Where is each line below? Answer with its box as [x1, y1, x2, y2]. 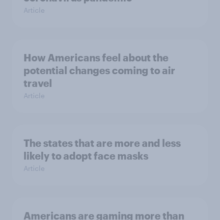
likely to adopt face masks [24, 150, 148, 162]
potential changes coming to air [24, 64, 175, 77]
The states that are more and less [24, 137, 181, 149]
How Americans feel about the [24, 52, 168, 64]
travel [24, 77, 52, 89]
